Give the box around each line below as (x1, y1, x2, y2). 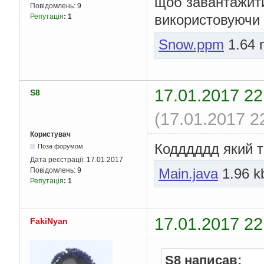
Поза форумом (38, 143, 84, 150)
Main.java (159, 165, 218, 181)
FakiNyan (30, 216, 68, 226)
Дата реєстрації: (30, 156, 87, 164)
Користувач (30, 130, 71, 138)
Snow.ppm (159, 37, 224, 53)
